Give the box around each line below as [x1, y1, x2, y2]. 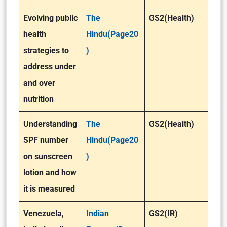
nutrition [23, 94, 54, 104]
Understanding [23, 119, 77, 129]
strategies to [23, 46, 69, 55]
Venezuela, [23, 209, 64, 218]
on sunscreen [23, 152, 72, 161]
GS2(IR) [149, 209, 178, 218]
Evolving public [23, 13, 78, 23]
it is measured [23, 184, 75, 194]
